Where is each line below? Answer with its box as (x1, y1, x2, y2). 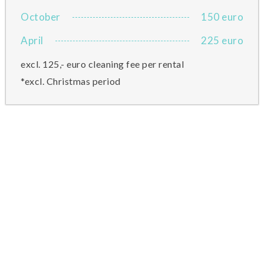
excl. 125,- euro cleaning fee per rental (21, 58, 184, 70)
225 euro (201, 34, 243, 47)
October (21, 11, 61, 23)
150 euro (201, 11, 243, 23)
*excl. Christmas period (21, 75, 121, 87)
